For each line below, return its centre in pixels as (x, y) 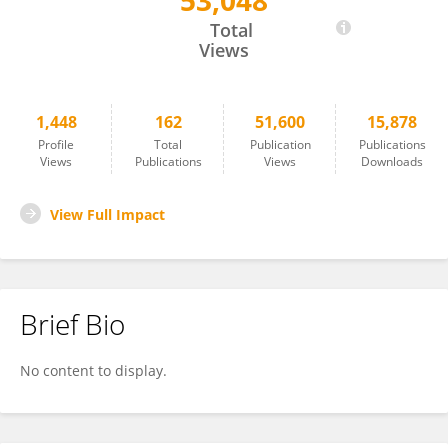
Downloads (392, 161)
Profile (56, 144)
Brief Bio (72, 324)
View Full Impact (107, 214)
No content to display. (93, 370)
